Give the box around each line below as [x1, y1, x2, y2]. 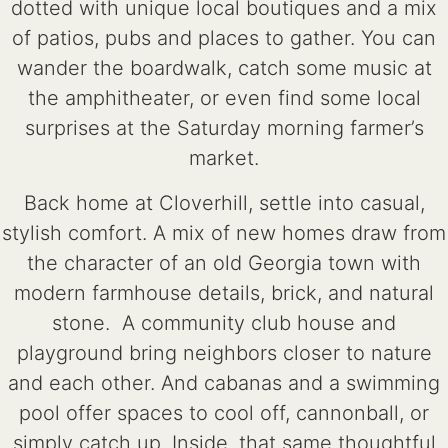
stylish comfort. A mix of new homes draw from [2, 220, 446, 245]
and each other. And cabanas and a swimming [8, 370, 440, 395]
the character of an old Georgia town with [27, 250, 421, 275]
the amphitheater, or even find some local [27, 86, 421, 111]
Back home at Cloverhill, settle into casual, [23, 190, 425, 215]
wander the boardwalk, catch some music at [16, 56, 432, 81]
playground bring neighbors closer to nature [16, 340, 432, 365]
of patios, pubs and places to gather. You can [12, 26, 436, 51]
